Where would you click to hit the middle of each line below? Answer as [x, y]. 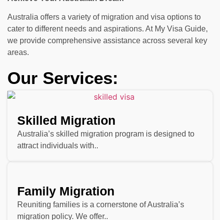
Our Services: [63, 78]
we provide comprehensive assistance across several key [107, 41]
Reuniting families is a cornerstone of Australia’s [101, 205]
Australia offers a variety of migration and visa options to [104, 17]
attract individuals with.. [58, 146]
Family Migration [66, 191]
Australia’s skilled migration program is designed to [106, 134]
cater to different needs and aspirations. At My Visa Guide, [108, 29]
